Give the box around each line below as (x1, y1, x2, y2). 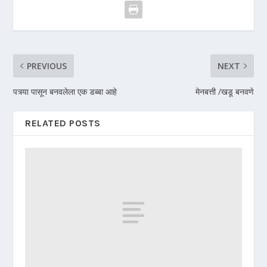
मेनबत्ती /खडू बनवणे (195, 85, 254, 97)
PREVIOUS (27, 60, 67, 72)
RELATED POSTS (25, 117, 101, 129)
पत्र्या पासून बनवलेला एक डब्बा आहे (13, 85, 117, 97)
